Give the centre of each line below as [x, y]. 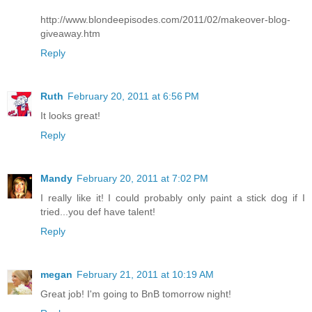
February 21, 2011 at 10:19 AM [145, 275]
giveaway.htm [70, 34]
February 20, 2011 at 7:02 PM [142, 179]
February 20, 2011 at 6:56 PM [133, 96]
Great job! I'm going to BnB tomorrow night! [136, 294]
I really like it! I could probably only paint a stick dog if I [173, 198]
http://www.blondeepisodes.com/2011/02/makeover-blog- [165, 20]
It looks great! [70, 116]
